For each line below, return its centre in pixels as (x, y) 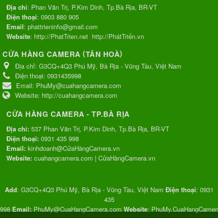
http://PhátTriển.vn (118, 36)
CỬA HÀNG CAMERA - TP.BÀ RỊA (68, 114)
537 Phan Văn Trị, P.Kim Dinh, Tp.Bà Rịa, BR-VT (99, 129)
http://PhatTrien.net (61, 36)
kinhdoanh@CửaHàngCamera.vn (74, 148)
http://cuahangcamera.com (80, 95)
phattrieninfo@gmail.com (63, 27)
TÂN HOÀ (102, 54)
